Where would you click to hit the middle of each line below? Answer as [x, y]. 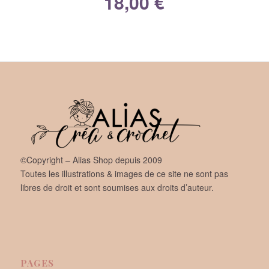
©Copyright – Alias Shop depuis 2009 [91, 160]
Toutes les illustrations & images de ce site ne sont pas [124, 174]
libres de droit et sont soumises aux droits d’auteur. [117, 188]
